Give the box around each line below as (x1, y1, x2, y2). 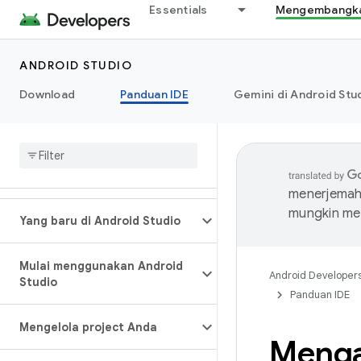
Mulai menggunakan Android (19, 259, 183, 273)
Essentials (149, 2, 208, 17)
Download (19, 87, 75, 102)
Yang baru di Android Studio (19, 214, 180, 228)
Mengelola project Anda (19, 320, 157, 334)
